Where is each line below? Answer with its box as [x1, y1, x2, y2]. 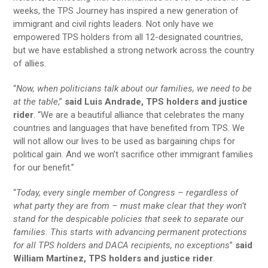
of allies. [13, 58, 47, 69]
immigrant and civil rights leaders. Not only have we [13, 19, 214, 29]
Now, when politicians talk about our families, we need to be [16, 83, 252, 94]
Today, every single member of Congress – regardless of [16, 187, 239, 198]
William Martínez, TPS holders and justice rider [13, 253, 214, 264]
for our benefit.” [13, 162, 75, 173]
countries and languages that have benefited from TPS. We [13, 123, 245, 133]
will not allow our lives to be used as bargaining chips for [13, 136, 236, 147]
